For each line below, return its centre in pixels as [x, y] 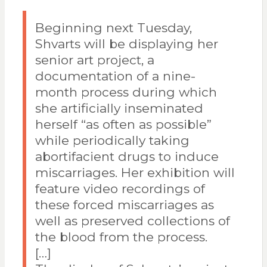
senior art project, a [94, 60]
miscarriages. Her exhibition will [135, 173]
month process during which [126, 92]
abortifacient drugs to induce [127, 157]
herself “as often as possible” [123, 125]
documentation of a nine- [115, 76]
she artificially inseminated [119, 108]
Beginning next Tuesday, [113, 28]
